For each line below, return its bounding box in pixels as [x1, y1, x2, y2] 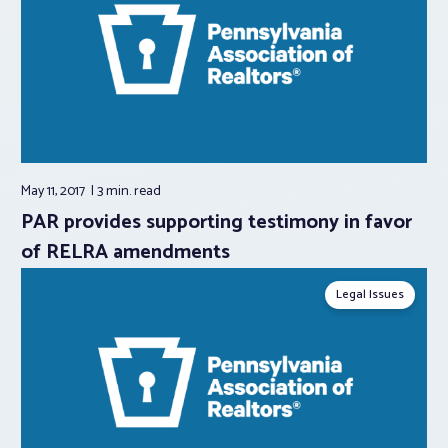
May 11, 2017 [21, 180, 88, 204]
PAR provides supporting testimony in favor [21, 206, 412, 240]
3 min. [97, 180, 134, 204]
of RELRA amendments [21, 236, 230, 270]
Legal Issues [336, 285, 404, 305]
